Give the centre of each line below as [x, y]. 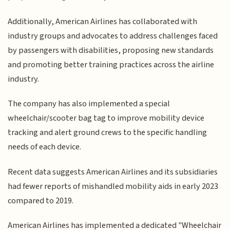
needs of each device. [45, 147]
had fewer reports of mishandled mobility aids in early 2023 [113, 186]
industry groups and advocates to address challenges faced [113, 36]
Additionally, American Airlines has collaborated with [103, 21]
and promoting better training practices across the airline [111, 64]
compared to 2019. [41, 200]
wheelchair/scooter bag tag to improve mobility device [106, 118]
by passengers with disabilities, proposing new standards [111, 50]
